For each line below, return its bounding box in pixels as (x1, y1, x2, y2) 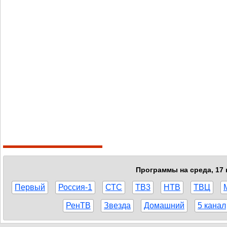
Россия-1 (58, 183, 92, 192)
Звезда (104, 201, 131, 210)
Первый (15, 183, 45, 192)
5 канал (198, 201, 226, 210)
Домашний (144, 201, 184, 210)
